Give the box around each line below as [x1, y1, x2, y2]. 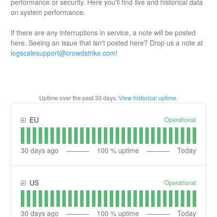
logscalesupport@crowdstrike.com [11, 48, 116, 58]
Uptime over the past [39, 93, 95, 102]
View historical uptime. [119, 93, 178, 102]
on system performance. [11, 7, 86, 17]
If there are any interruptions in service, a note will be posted [11, 28, 196, 38]
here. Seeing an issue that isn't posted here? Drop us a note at [11, 38, 203, 48]
